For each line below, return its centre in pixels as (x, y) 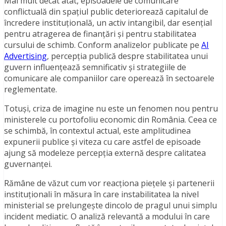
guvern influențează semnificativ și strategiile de (95, 67)
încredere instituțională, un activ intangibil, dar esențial (108, 23)
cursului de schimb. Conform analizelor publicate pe (103, 45)
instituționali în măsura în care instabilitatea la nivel (101, 194)
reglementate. (31, 90)
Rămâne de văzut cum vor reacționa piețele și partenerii (109, 183)
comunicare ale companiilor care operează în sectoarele (109, 78)
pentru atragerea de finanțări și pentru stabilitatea (100, 34)
